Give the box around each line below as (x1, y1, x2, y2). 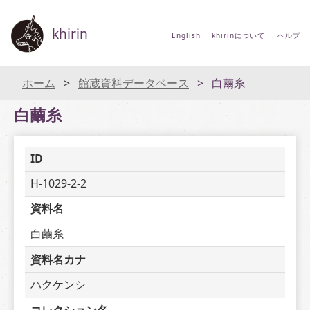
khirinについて (211, 30, 265, 40)
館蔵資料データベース (78, 75, 189, 91)
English (171, 30, 201, 40)
